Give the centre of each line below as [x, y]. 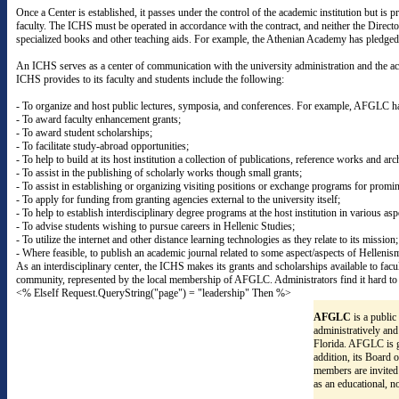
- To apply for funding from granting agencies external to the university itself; [178, 199]
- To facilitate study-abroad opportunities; [102, 146]
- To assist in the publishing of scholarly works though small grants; [159, 173]
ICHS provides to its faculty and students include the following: [150, 79]
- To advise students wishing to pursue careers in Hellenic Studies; [155, 226]
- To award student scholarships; [84, 133]
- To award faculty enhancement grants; [98, 119]
